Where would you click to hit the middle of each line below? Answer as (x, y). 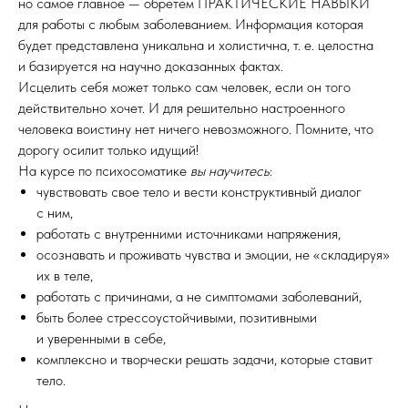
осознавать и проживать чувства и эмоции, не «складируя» (213, 254)
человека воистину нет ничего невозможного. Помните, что (196, 128)
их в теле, (65, 275)
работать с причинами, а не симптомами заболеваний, (199, 296)
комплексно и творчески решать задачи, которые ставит (204, 359)
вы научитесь (230, 170)
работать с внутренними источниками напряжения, (189, 233)
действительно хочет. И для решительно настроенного (182, 107)
